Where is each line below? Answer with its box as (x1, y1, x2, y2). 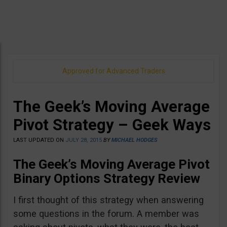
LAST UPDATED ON (13, 137, 65, 143)
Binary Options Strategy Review (13, 171, 200, 186)
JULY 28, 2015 (65, 137, 102, 143)
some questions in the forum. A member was (13, 208, 199, 219)
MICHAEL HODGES (111, 137, 158, 143)
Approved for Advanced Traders (62, 67, 165, 75)
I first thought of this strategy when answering (13, 195, 204, 205)
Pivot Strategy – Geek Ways (13, 116, 211, 134)
